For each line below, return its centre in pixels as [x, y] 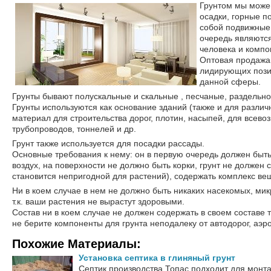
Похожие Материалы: [77, 244]
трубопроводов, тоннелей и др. [74, 129]
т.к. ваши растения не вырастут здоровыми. [98, 201]
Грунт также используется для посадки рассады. [108, 143]
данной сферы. [230, 82]
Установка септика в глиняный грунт [157, 258]
